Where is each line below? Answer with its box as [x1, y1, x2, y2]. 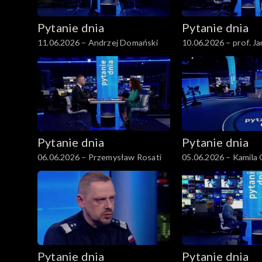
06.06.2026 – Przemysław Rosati [37, 151, 161, 162]
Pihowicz [182, 164, 216, 174]
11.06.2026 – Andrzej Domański [37, 37, 158, 47]
